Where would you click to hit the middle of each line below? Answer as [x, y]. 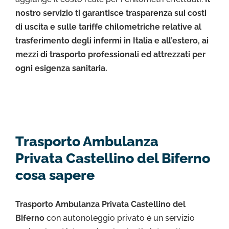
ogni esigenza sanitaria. [61, 68]
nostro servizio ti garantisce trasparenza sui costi [111, 13]
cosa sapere [55, 175]
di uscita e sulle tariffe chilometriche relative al [108, 27]
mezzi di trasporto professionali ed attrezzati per [110, 54]
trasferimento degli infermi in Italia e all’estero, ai [112, 40]
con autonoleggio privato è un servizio [121, 218]
